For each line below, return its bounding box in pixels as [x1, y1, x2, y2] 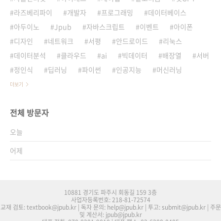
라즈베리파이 [14, 7, 52, 17]
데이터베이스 [148, 7, 186, 17]
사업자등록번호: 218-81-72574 [71, 195, 150, 204]
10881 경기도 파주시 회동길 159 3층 [64, 187, 157, 197]
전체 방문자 [10, 106, 49, 118]
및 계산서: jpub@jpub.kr [79, 210, 142, 219]
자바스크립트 [86, 21, 125, 32]
